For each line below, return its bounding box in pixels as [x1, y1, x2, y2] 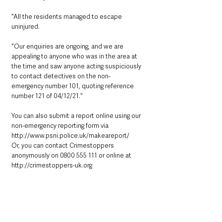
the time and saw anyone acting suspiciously [11, 62, 143, 70]
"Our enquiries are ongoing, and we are [11, 42, 125, 51]
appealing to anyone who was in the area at [11, 52, 137, 60]
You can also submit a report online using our [11, 111, 142, 120]
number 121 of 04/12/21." [11, 92, 83, 100]
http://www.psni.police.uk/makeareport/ [11, 131, 129, 140]
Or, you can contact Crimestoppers [11, 141, 115, 150]
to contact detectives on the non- [11, 72, 111, 80]
